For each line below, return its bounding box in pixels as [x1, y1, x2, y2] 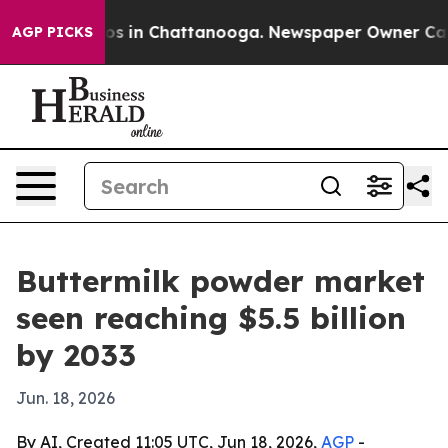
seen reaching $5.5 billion [16, 299, 406, 337]
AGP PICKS [12, 23, 93, 41]
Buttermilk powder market [16, 262, 425, 300]
